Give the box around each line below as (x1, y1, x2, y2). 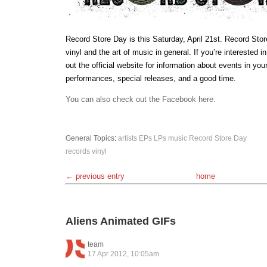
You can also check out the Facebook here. (66, 95, 216, 104)
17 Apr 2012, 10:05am (88, 250, 159, 258)
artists (118, 134, 137, 142)
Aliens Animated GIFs (66, 215, 176, 227)
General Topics (66, 134, 114, 142)
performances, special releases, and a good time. (66, 74, 236, 83)
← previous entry (66, 172, 125, 181)
